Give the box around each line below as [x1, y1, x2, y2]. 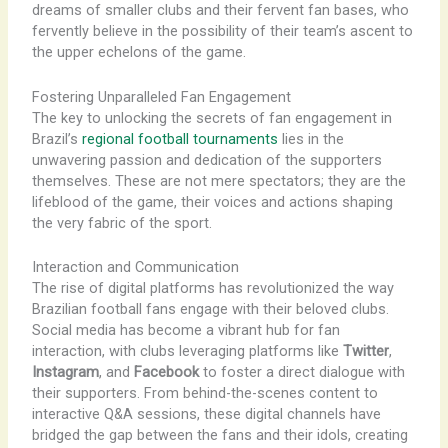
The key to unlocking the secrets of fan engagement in [31, 108, 392, 127]
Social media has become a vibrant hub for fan [31, 320, 340, 339]
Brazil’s [31, 129, 82, 148]
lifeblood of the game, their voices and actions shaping [31, 192, 393, 211]
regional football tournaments [81, 129, 278, 148]
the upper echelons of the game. [31, 43, 246, 62]
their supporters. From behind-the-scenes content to [31, 383, 378, 402]
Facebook [133, 362, 199, 381]
